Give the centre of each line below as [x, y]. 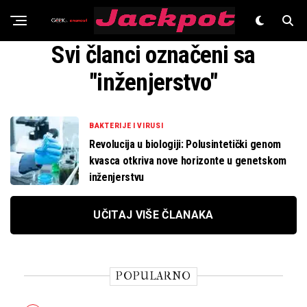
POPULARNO [153, 276]
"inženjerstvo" [153, 82]
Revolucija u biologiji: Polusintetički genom [185, 144]
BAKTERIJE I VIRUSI [126, 126]
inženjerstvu [117, 177]
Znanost [143, 41]
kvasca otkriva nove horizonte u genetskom [188, 161]
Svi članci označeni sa [153, 55]
